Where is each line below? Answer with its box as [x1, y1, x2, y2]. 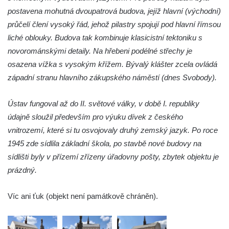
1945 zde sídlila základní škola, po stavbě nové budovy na [8, 139, 201, 148]
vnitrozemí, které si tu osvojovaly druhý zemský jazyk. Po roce [8, 126, 218, 135]
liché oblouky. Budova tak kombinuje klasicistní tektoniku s [8, 33, 202, 42]
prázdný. [8, 166, 37, 175]
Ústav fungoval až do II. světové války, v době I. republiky [8, 99, 199, 108]
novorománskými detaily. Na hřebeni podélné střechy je [8, 47, 192, 56]
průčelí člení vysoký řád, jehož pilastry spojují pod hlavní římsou [8, 20, 221, 29]
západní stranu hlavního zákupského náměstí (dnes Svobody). [8, 73, 217, 82]
